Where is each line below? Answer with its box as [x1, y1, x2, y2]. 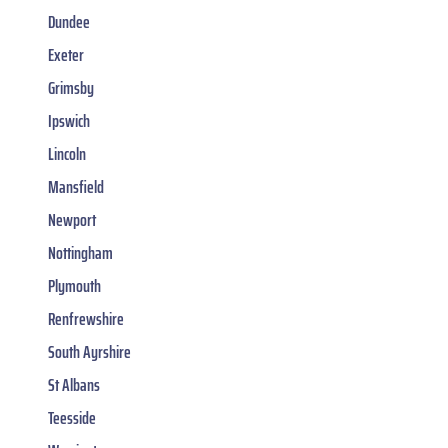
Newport [48, 205, 96, 234]
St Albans [48, 370, 100, 399]
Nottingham [48, 238, 113, 267]
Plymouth [48, 271, 101, 300]
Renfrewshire [48, 304, 124, 333]
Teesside [48, 403, 96, 432]
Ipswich [48, 106, 90, 135]
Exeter [48, 40, 84, 69]
